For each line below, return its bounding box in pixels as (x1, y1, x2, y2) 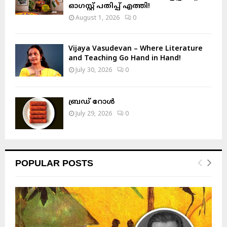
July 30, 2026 (75, 67, 112, 75)
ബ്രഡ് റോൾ (68, 97, 115, 106)
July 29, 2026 (75, 110, 112, 118)
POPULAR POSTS (15, 158, 93, 169)
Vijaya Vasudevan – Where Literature (68, 45, 203, 54)
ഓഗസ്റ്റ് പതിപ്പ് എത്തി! (68, 2, 150, 11)
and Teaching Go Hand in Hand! (68, 54, 181, 63)
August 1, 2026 (75, 15, 120, 23)
